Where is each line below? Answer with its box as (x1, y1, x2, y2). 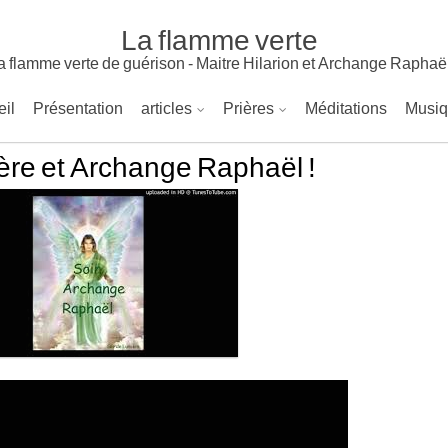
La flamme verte (120, 22, 318, 56)
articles (140, 98, 192, 117)
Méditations (304, 98, 387, 117)
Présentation (32, 98, 123, 117)
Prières (222, 98, 274, 117)
